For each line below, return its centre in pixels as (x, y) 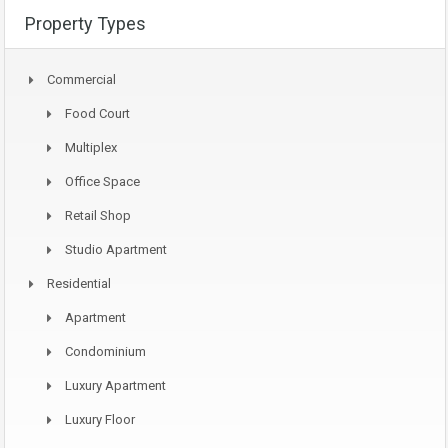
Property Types (85, 24)
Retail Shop (98, 216)
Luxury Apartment (115, 386)
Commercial (81, 80)
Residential (79, 284)
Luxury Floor (100, 420)
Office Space (102, 182)
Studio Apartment (116, 250)
